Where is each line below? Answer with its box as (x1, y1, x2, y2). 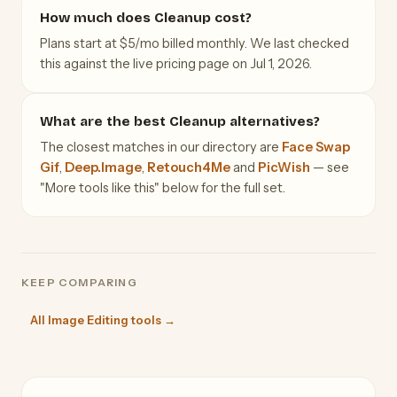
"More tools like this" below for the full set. (40, 179, 285, 196)
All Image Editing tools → (30, 312, 175, 327)
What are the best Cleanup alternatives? (40, 113, 320, 129)
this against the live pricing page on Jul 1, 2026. (40, 55, 312, 72)
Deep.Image (65, 159, 142, 175)
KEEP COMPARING (21, 275, 137, 289)
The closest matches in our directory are (40, 138, 282, 155)
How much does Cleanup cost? (40, 9, 252, 26)
